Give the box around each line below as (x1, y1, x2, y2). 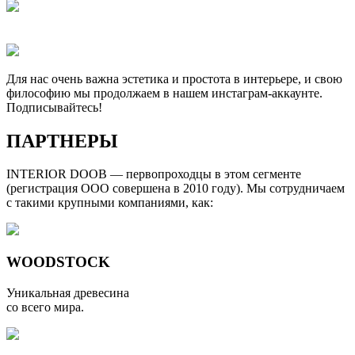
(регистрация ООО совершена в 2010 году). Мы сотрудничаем (6, 181, 345, 196)
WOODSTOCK (6, 254, 110, 271)
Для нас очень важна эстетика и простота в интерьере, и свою (6, 71, 342, 86)
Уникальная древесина (6, 285, 129, 300)
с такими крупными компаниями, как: (6, 196, 213, 210)
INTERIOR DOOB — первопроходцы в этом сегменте (6, 167, 301, 181)
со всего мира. (6, 300, 84, 314)
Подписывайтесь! (6, 100, 102, 114)
